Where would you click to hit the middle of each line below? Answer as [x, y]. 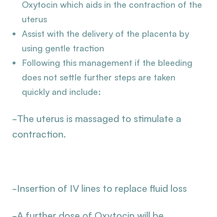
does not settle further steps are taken [99, 77]
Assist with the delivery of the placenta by [105, 34]
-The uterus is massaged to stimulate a [97, 118]
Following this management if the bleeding [107, 63]
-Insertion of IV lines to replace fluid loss [100, 188]
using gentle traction [63, 48]
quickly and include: [61, 92]
